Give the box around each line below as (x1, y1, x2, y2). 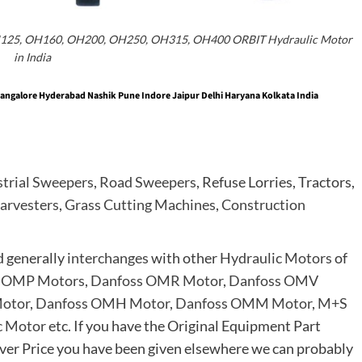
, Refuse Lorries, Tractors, (196, 173, 355, 192)
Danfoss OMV (229, 271, 318, 290)
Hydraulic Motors (220, 249, 332, 267)
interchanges (67, 249, 149, 267)
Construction (221, 196, 305, 214)
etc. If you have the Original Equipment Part (46, 317, 321, 335)
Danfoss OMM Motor (175, 294, 312, 313)
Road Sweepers (99, 173, 196, 192)
